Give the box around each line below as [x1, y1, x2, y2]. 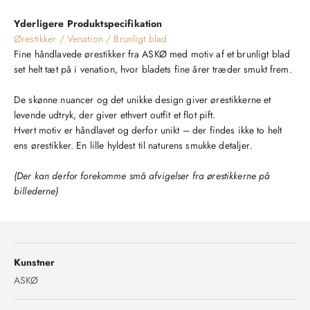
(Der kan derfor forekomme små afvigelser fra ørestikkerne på [14, 168, 271, 183]
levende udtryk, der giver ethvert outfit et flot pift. [14, 107, 216, 122]
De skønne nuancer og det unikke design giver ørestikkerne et [14, 92, 271, 107]
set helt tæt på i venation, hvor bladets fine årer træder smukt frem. [14, 62, 295, 76]
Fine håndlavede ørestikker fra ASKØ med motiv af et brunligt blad [14, 46, 291, 61]
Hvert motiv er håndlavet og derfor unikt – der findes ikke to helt [14, 122, 282, 137]
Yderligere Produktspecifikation [14, 16, 163, 30]
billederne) [14, 183, 59, 198]
